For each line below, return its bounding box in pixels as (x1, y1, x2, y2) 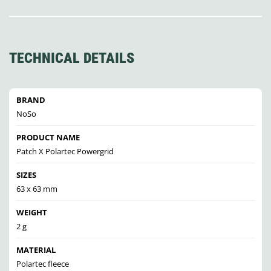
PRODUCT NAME (16, 132, 80, 143)
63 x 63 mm (16, 183, 57, 195)
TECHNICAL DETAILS (9, 50, 134, 67)
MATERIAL (16, 244, 56, 256)
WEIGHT (16, 207, 47, 218)
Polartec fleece (16, 258, 69, 270)
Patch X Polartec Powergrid (16, 146, 114, 157)
